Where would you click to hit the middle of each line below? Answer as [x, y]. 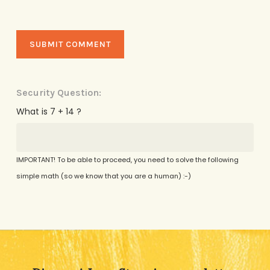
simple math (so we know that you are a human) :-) [103, 176]
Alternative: [41, 219]
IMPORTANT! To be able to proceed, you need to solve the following [127, 159]
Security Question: [58, 92]
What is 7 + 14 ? [49, 111]
